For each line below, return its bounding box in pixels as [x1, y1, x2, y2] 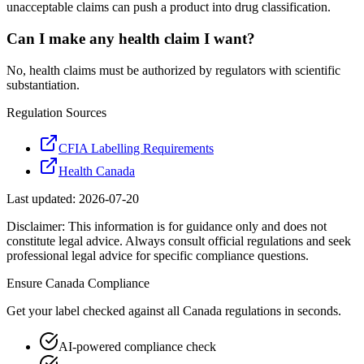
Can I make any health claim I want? [6, 29, 255, 47]
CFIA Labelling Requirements [58, 141, 214, 155]
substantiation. [6, 77, 80, 92]
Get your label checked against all [6, 303, 183, 318]
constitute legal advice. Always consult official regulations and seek [6, 233, 351, 248]
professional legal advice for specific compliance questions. [6, 248, 309, 262]
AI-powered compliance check [58, 339, 216, 353]
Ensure [6, 275, 45, 290]
